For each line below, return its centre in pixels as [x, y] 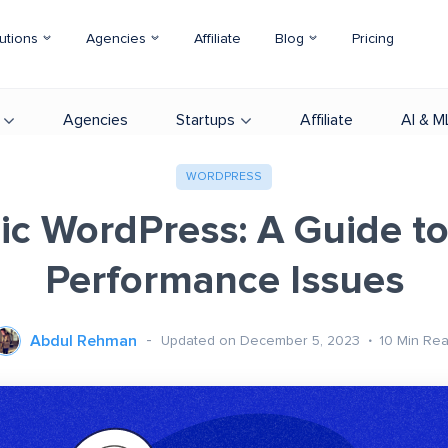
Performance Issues [224, 281]
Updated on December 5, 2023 [262, 340]
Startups [205, 120]
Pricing [373, 39]
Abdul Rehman [83, 341]
